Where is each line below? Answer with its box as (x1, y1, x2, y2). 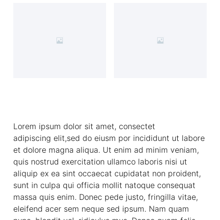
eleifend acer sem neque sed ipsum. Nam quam (13, 204, 189, 214)
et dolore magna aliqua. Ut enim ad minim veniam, (13, 145, 199, 155)
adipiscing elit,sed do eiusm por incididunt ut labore (13, 133, 205, 143)
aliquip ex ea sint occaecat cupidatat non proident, (13, 168, 201, 179)
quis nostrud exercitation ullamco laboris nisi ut (13, 157, 187, 167)
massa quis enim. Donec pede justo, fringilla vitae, (13, 192, 198, 202)
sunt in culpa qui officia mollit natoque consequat (13, 180, 195, 191)
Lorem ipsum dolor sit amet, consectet (13, 121, 155, 132)
